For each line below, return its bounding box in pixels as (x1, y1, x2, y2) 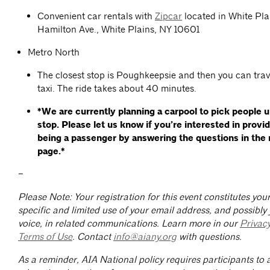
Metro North (28, 46, 82, 58)
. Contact (72, 231, 113, 243)
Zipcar (155, 10, 182, 22)
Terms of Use (18, 231, 72, 243)
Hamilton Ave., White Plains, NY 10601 (37, 24, 199, 36)
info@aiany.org (113, 231, 177, 243)
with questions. (177, 231, 242, 243)
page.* (37, 145, 65, 158)
